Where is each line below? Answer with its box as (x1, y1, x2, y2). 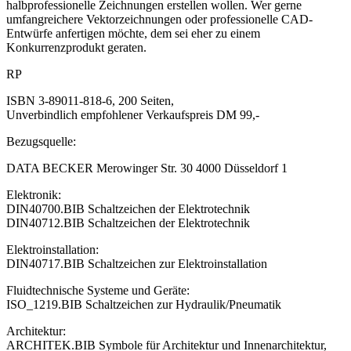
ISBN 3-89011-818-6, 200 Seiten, (6, 93, 174, 107)
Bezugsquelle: (6, 134, 76, 148)
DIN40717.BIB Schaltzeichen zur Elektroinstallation (6, 256, 267, 270)
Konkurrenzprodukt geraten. (6, 40, 147, 54)
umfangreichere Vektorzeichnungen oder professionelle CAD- (6, 12, 313, 26)
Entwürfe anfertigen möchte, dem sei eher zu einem (6, 26, 260, 40)
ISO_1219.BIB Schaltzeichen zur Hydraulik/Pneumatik (6, 297, 281, 311)
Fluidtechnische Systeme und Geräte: (6, 283, 190, 297)
